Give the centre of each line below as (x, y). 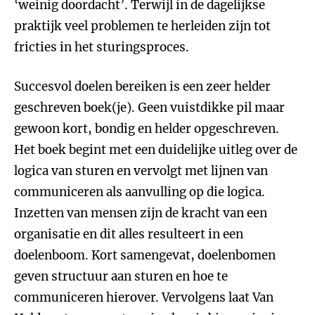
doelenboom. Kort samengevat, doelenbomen (145, 255)
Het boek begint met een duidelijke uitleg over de (156, 150)
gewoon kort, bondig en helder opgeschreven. (147, 129)
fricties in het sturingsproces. (102, 47)
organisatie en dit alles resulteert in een (129, 234)
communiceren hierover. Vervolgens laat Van (144, 297)
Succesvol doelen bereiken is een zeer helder (142, 86)
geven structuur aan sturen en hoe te (121, 276)
